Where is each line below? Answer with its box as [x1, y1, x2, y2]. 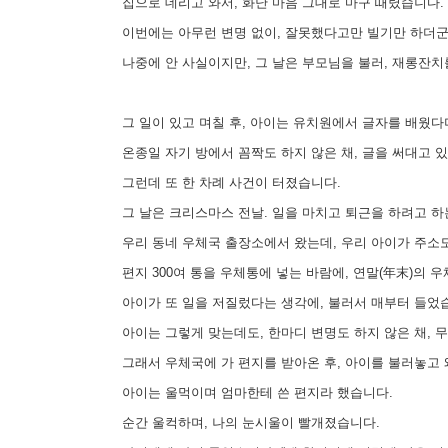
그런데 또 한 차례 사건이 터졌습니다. [114, 174, 341, 190]
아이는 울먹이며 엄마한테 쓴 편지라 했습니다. [114, 384, 393, 400]
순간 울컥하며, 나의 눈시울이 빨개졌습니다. [114, 414, 380, 430]
